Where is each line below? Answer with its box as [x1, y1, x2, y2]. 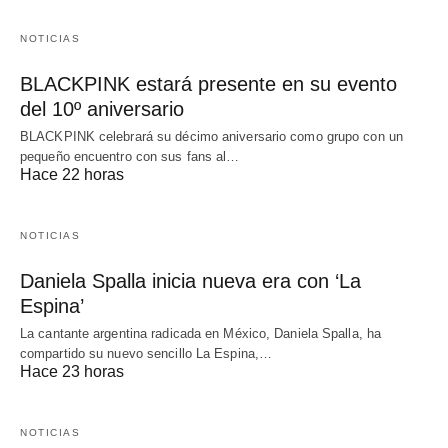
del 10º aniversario [20, 97, 184, 120]
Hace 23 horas [20, 362, 124, 380]
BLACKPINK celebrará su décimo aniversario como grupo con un [20, 128, 403, 144]
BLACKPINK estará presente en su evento [20, 72, 397, 95]
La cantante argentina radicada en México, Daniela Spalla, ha [20, 325, 382, 341]
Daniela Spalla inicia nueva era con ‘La [20, 269, 361, 292]
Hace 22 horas [20, 165, 124, 183]
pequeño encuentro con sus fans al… [20, 148, 240, 164]
